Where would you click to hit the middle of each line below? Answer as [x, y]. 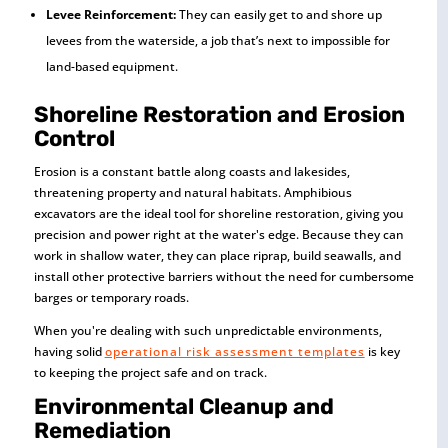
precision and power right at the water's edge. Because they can [218, 235]
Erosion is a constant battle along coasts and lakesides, [191, 172]
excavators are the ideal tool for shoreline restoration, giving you [218, 214]
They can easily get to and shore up [278, 15]
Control [74, 139]
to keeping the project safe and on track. [150, 373]
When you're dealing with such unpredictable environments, [207, 331]
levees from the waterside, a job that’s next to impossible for [217, 41]
